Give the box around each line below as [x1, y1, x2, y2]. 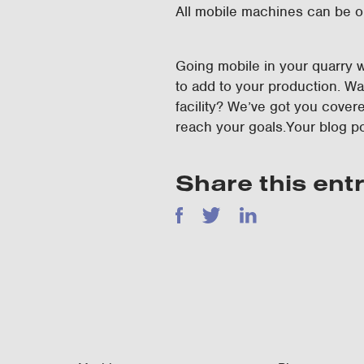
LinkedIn [239, 207, 295, 225]
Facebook [175, 207, 238, 225]
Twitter [201, 207, 243, 225]
